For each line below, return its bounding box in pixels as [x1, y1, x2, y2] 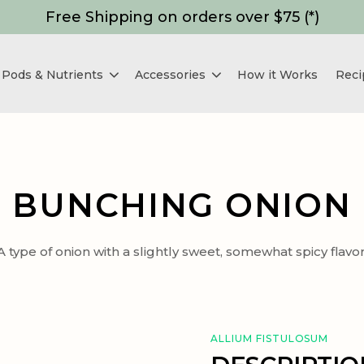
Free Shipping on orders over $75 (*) [45, 8, 319, 26]
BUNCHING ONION [12, 185, 352, 225]
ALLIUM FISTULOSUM [210, 332, 329, 344]
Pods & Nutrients [2, 67, 106, 82]
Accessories [135, 67, 209, 82]
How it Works [237, 67, 318, 82]
